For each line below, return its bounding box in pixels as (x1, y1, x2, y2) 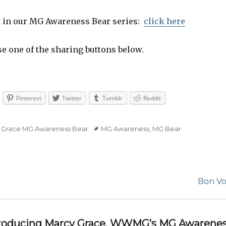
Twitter (62, 94, 82, 103)
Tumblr (102, 94, 123, 103)
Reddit (143, 94, 161, 103)
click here (144, 16, 185, 27)
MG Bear (152, 124, 181, 133)
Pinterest (16, 94, 41, 103)
